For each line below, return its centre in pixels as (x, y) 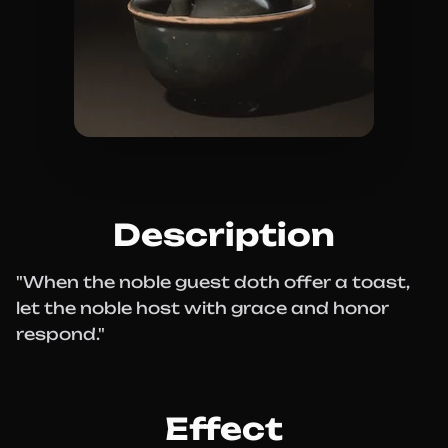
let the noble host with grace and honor (202, 308)
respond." (60, 334)
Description (224, 234)
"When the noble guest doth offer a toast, (212, 282)
